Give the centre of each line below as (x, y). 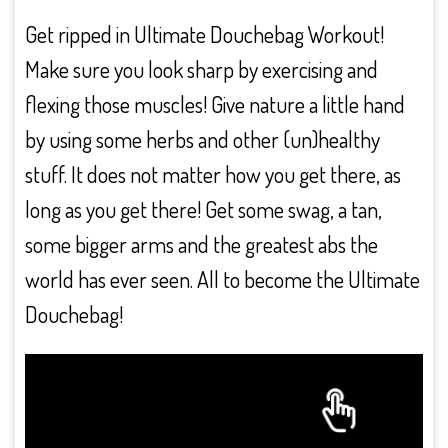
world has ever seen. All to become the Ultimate (222, 279)
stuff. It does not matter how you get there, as (213, 174)
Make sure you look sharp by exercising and (201, 69)
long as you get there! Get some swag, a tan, (203, 209)
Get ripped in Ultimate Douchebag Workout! (204, 34)
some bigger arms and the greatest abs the (201, 244)
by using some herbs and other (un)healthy (202, 139)
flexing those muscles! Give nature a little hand (215, 104)
